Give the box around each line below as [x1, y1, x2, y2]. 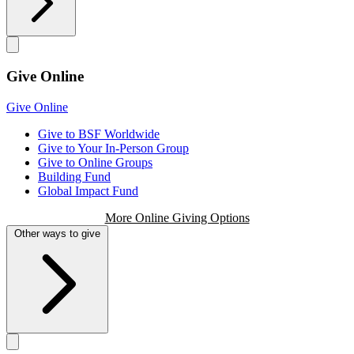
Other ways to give [14, 227, 100, 239]
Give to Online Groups [38, 155, 153, 169]
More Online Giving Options [104, 210, 250, 224]
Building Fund [38, 169, 111, 183]
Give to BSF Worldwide [38, 126, 160, 141]
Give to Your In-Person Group [38, 141, 189, 155]
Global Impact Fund [38, 183, 138, 198]
